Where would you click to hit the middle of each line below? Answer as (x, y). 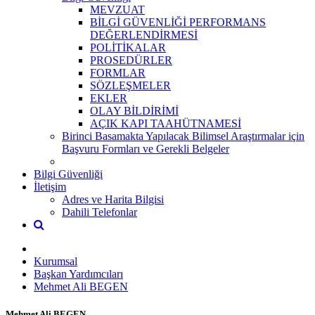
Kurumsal (56, 261)
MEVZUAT (117, 9)
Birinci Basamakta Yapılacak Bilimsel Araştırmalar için (183, 136)
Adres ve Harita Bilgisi (113, 199)
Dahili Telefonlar (99, 212)
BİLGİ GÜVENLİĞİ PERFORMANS (178, 22)
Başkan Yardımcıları (78, 274)
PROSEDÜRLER (131, 60)
